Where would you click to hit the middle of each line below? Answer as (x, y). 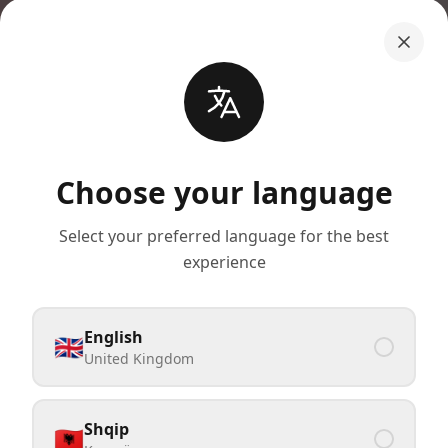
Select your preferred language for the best (224, 235)
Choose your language (224, 192)
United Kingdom (139, 358)
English (113, 336)
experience (224, 261)
